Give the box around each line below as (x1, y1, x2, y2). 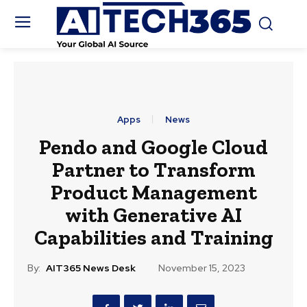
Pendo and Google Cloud (39, 135, 268, 160)
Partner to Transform (51, 158, 256, 183)
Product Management (50, 180, 257, 206)
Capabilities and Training (34, 225, 273, 251)
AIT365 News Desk (46, 262, 136, 275)
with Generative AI (65, 203, 242, 228)
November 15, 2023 (158, 262, 245, 275)
